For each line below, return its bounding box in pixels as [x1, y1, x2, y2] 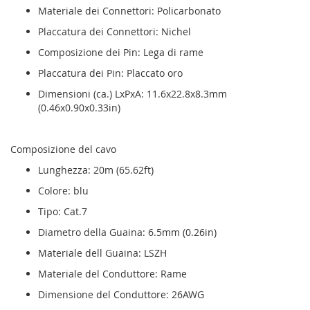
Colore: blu [38, 184, 89, 198]
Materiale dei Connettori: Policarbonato [38, 4, 221, 18]
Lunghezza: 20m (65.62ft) [38, 163, 154, 177]
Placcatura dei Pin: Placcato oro [38, 66, 183, 80]
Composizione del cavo [10, 143, 116, 156]
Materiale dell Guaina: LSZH [38, 246, 167, 260]
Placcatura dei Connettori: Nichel [38, 25, 191, 39]
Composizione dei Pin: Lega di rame [38, 46, 203, 60]
